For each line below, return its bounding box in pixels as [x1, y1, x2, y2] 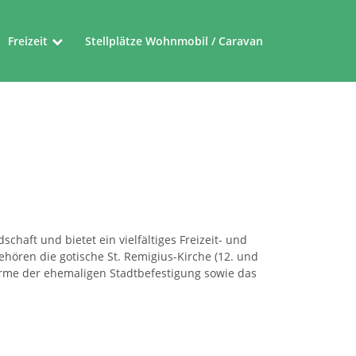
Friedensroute [8, 133, 84, 148]
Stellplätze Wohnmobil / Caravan [85, 33, 263, 48]
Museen [8, 94, 51, 109]
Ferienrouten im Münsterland [8, 172, 168, 187]
